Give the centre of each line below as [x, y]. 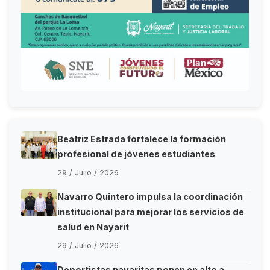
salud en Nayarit [93, 227]
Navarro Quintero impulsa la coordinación [150, 196]
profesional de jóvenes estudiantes [136, 154]
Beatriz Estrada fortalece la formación [142, 139]
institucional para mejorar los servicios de [151, 212]
